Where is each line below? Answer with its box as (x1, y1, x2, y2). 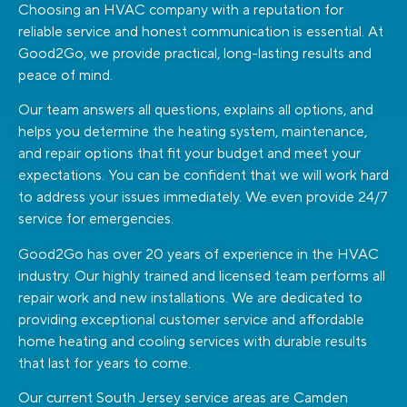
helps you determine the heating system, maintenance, (18, 123, 367, 142)
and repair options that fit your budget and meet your (18, 144, 361, 164)
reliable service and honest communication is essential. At (18, 22, 383, 41)
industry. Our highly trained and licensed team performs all (18, 266, 385, 285)
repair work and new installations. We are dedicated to (18, 288, 362, 307)
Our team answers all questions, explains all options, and (18, 101, 373, 120)
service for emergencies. (18, 210, 174, 229)
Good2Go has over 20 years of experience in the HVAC (18, 244, 379, 263)
